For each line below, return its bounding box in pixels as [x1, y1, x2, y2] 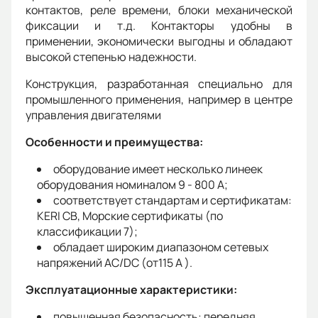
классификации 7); [37, 224, 138, 239]
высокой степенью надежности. [26, 49, 197, 65]
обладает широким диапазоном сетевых [53, 239, 268, 255]
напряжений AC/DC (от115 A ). [37, 255, 192, 270]
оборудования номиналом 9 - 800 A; [37, 177, 228, 192]
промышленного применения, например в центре [26, 92, 292, 107]
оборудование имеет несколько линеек [53, 161, 263, 177]
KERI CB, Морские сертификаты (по [37, 208, 223, 224]
